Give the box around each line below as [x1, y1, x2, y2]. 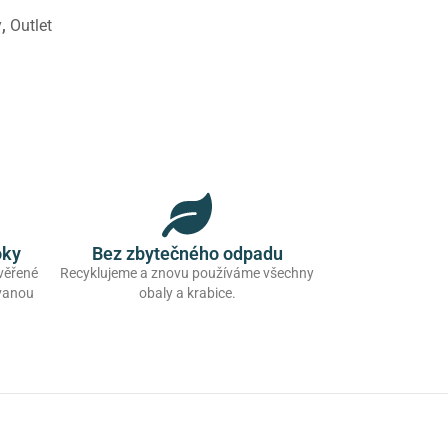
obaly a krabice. [138, 285, 236, 302]
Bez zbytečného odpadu [91, 243, 283, 265]
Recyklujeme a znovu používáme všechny [60, 265, 314, 282]
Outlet [10, 16, 53, 36]
